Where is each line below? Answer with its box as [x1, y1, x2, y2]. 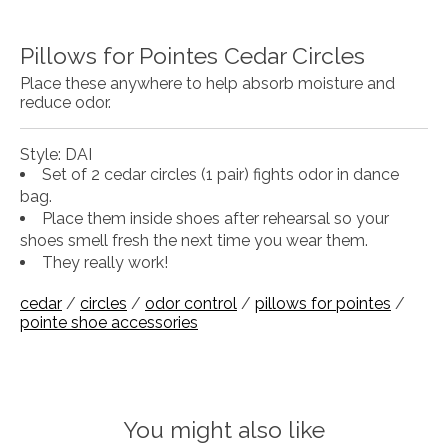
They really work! [42, 253, 168, 273]
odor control [145, 294, 237, 314]
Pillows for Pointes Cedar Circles [20, 41, 365, 69]
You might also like [123, 416, 325, 444]
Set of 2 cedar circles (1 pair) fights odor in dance [42, 165, 399, 185]
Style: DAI [20, 145, 92, 165]
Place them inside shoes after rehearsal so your [42, 209, 389, 229]
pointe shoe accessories [20, 313, 198, 333]
